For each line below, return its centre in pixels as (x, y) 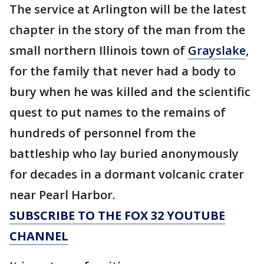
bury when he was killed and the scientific (130, 92)
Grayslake (217, 50)
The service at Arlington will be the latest (128, 9)
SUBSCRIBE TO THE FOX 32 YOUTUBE (117, 215)
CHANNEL (39, 236)
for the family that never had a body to (123, 71)
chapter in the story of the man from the (127, 30)
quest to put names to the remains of (118, 112)
